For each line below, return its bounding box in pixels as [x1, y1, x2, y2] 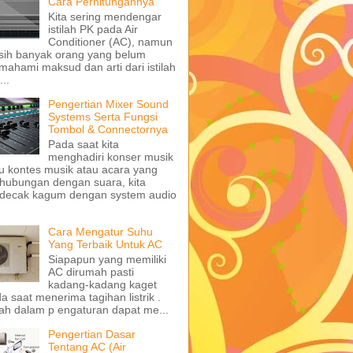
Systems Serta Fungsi [47, 110, 158, 123]
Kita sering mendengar [47, 9, 162, 23]
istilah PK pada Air [47, 22, 138, 35]
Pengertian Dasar [47, 327, 136, 340]
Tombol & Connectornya [47, 122, 168, 136]
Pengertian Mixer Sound [47, 97, 169, 110]
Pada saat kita [47, 137, 119, 150]
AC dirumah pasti [47, 265, 134, 278]
